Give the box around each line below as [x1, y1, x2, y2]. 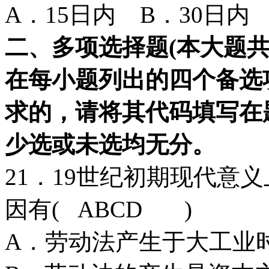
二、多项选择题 [5, 34, 169, 60]
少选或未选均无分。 [5, 131, 216, 157]
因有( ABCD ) [5, 196, 192, 222]
